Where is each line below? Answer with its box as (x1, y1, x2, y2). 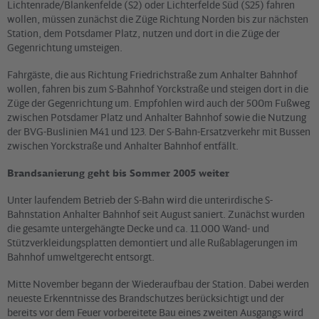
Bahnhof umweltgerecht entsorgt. (7, 251, 155, 263)
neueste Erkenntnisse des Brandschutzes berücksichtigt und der (7, 292, 284, 305)
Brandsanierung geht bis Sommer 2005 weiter (7, 167, 229, 179)
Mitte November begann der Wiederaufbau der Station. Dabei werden (7, 278, 309, 291)
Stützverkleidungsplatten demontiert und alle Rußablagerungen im (7, 236, 298, 249)
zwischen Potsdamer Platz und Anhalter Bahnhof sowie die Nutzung (7, 110, 306, 123)
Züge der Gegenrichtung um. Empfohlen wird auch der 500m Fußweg (7, 96, 310, 109)
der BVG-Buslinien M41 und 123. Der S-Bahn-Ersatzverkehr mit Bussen (7, 125, 310, 137)
